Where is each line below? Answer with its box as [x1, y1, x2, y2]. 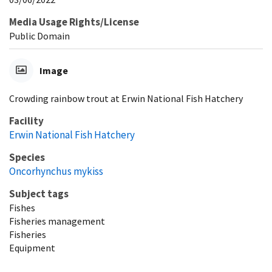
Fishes [9, 201, 35, 214]
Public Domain [9, 29, 70, 42]
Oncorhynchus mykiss [9, 164, 103, 178]
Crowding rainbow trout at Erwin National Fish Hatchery [9, 92, 243, 104]
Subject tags [9, 186, 69, 200]
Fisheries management [9, 214, 105, 227]
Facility [9, 114, 44, 127]
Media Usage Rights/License [9, 15, 139, 29]
